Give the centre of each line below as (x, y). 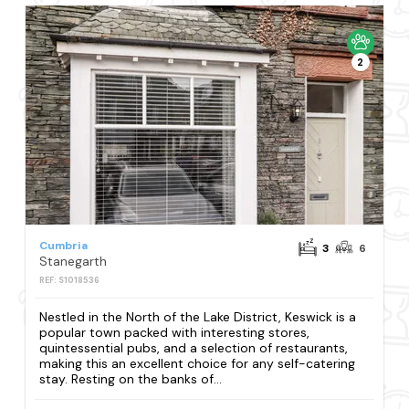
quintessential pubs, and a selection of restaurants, (194, 347)
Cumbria (64, 245)
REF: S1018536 (70, 280)
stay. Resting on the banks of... (131, 378)
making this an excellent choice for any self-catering (198, 363)
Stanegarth (73, 261)
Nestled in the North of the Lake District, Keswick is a (198, 316)
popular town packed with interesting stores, (175, 332)
